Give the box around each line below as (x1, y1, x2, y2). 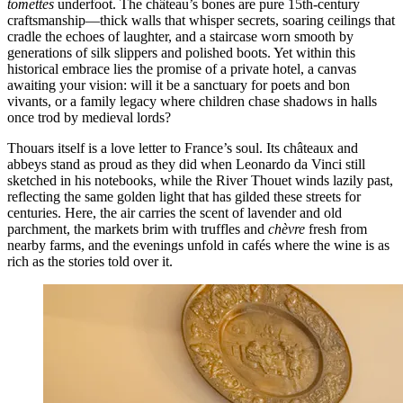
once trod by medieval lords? (7, 109, 171, 125)
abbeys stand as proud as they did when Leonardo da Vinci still (7, 156, 365, 172)
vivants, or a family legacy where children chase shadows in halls (7, 93, 377, 109)
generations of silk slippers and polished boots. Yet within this (7, 44, 355, 60)
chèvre (268, 220, 305, 237)
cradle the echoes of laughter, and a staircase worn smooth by (7, 28, 354, 44)
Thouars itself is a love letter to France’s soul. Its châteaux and (7, 139, 358, 156)
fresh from (305, 220, 367, 237)
